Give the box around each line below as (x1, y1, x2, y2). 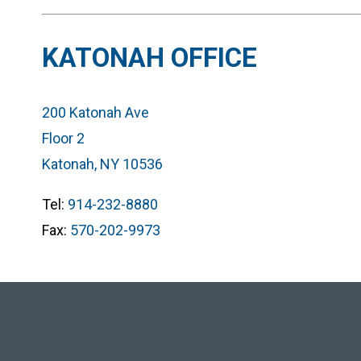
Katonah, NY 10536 (42, 155, 163, 172)
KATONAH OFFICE (42, 41, 257, 73)
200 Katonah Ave (42, 103, 149, 121)
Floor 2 (42, 129, 85, 147)
